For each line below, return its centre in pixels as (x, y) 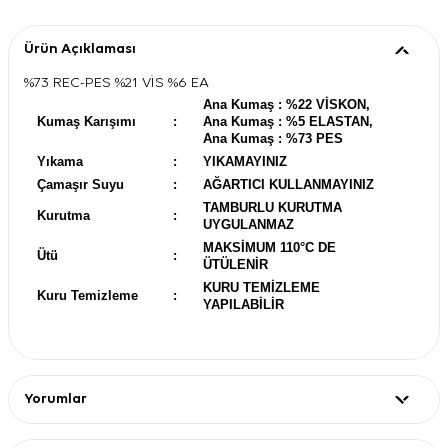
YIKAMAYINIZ (245, 161)
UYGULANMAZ (248, 224)
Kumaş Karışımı (86, 121)
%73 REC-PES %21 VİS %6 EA (116, 82)
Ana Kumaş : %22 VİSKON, (286, 104)
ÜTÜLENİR (235, 264)
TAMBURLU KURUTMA (272, 207)
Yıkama (60, 161)
